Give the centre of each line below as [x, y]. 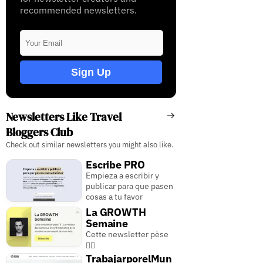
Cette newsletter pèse [127, 235]
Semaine [107, 224]
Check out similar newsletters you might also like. [90, 145]
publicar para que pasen [130, 186]
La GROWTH [116, 213]
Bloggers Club [39, 132]
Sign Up [91, 72]
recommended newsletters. [78, 10]
